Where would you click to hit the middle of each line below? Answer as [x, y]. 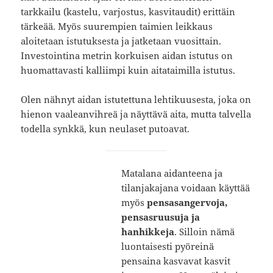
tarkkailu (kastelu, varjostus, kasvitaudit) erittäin [128, 12]
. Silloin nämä [205, 232]
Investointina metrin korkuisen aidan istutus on [127, 56]
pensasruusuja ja [161, 217]
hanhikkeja [148, 232]
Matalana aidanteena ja [172, 173]
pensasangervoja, [187, 203]
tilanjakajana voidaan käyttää [186, 188]
